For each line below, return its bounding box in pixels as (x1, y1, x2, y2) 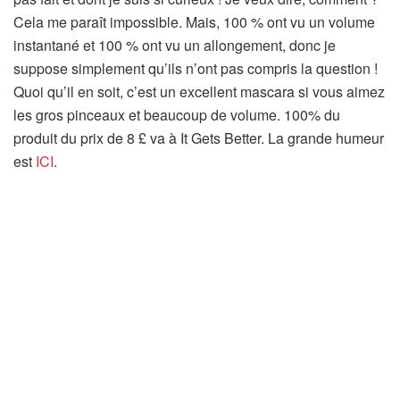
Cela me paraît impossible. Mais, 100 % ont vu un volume (13, 12, 375, 33)
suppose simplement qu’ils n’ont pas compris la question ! (13, 58, 378, 79)
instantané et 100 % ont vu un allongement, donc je (13, 35, 336, 56)
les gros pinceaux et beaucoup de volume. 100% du (13, 104, 340, 126)
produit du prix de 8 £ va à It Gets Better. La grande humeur (13, 128, 384, 149)
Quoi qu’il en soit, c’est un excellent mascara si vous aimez (13, 81, 385, 103)
